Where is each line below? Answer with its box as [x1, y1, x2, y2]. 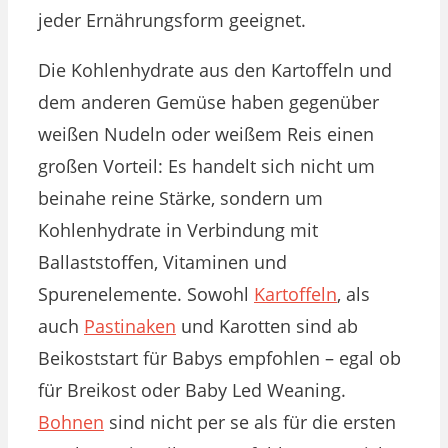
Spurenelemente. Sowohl [38, 281, 254, 306]
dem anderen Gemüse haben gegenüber [38, 89, 379, 114]
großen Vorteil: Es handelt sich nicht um [38, 153, 375, 178]
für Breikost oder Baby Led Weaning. [38, 377, 346, 402]
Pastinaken [84, 313, 176, 338]
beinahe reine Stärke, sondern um [38, 185, 323, 210]
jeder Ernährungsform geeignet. [38, 7, 311, 32]
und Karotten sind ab [176, 313, 358, 338]
